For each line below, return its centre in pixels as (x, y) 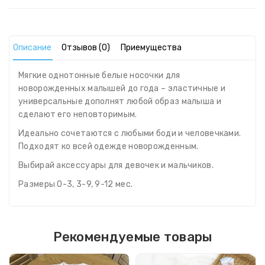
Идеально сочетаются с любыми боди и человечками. (130, 134)
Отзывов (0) (86, 48)
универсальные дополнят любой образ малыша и (120, 102)
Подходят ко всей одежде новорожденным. (109, 147)
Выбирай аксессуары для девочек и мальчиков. (116, 166)
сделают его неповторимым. (78, 115)
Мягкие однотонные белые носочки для (99, 76)
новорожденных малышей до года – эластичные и (122, 89)
